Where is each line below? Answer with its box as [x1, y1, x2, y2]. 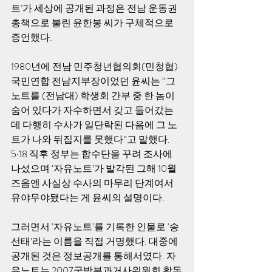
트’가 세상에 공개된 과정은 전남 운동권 [11, 1, 179, 15]
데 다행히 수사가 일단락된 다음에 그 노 [11, 118, 177, 132]
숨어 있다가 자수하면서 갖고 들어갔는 [11, 103, 174, 117]
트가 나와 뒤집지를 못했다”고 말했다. [11, 132, 172, 146]
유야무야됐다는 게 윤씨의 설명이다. [11, 191, 166, 205]
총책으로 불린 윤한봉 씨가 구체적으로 [11, 16, 175, 30]
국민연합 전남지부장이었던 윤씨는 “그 [11, 74, 177, 88]
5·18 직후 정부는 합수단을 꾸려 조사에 [11, 147, 174, 161]
